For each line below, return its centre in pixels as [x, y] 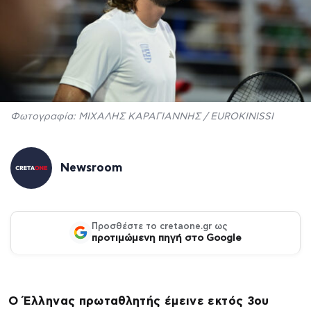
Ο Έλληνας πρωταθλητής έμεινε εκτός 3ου [139, 301]
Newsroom [91, 167]
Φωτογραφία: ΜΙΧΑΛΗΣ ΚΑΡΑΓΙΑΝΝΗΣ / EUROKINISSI [142, 116]
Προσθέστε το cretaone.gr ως [160, 226]
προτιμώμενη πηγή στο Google [167, 238]
